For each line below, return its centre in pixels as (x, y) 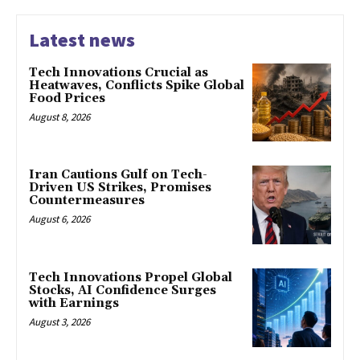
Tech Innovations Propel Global (131, 278)
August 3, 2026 (59, 322)
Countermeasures (87, 201)
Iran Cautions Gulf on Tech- (118, 175)
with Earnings (74, 304)
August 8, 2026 (59, 117)
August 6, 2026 (59, 219)
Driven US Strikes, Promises (120, 188)
